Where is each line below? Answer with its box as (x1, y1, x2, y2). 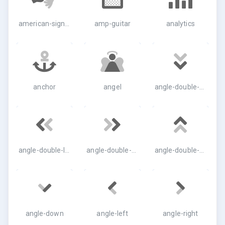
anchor (33, 83, 56, 91)
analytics (166, 20, 195, 28)
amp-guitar (94, 20, 131, 28)
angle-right (163, 209, 198, 217)
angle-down (25, 209, 64, 217)
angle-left (96, 209, 129, 217)
